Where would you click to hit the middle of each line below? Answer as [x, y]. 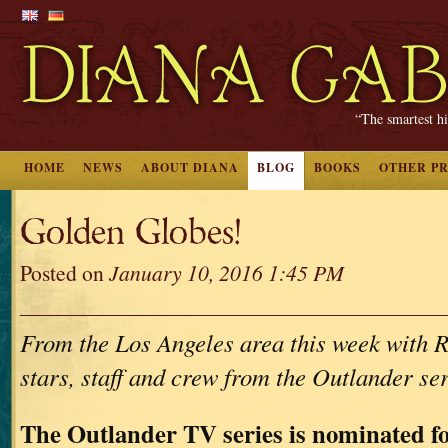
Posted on [64, 272]
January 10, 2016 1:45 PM [226, 272]
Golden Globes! [130, 232]
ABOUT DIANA [190, 167]
